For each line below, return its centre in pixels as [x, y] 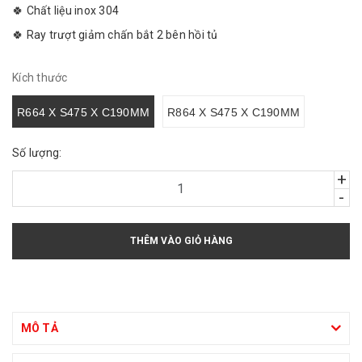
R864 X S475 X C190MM [234, 113]
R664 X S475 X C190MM [83, 113]
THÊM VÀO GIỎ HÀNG [181, 241]
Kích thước [40, 78]
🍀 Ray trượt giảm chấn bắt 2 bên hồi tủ [115, 34]
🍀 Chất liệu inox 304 [65, 11]
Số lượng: [37, 153]
